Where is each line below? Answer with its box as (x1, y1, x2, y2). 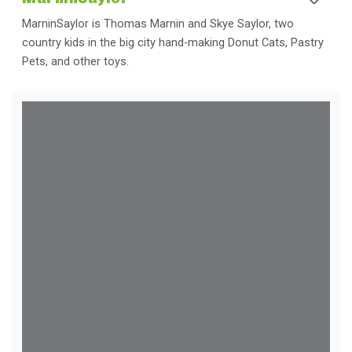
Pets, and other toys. (22, 54, 129, 68)
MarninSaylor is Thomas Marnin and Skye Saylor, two (22, 16, 294, 31)
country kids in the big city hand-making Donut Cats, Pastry (22, 35, 324, 49)
